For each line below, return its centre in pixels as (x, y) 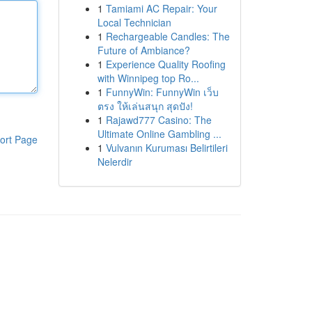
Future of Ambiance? (143, 50)
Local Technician (134, 22)
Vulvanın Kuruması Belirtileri (166, 148)
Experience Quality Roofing (165, 64)
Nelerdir (115, 162)
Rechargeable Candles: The (167, 36)
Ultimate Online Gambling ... (159, 134)
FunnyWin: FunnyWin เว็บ (162, 92)
